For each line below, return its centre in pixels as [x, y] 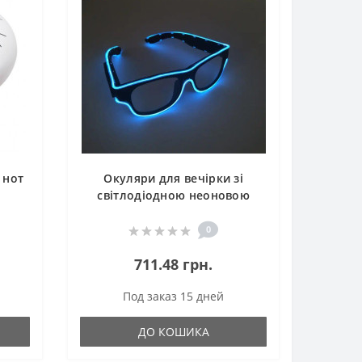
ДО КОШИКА [173, 332]
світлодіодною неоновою [174, 195]
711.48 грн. [174, 264]
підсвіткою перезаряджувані [173, 212]
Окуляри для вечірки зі [174, 178]
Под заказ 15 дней [174, 296]
